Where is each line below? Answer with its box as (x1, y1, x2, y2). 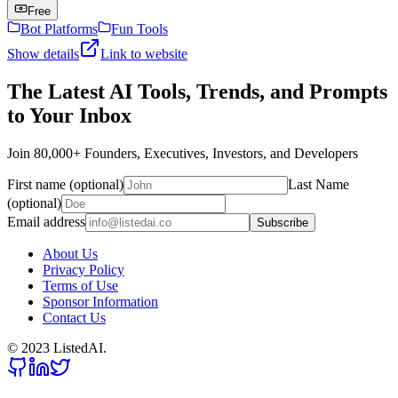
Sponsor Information (43, 293, 158, 309)
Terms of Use (43, 277, 118, 293)
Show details (7, 45, 79, 61)
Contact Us (43, 309, 106, 325)
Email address (7, 213, 85, 229)
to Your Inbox (7, 103, 131, 127)
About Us (43, 245, 98, 261)
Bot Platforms (20, 20, 98, 36)
